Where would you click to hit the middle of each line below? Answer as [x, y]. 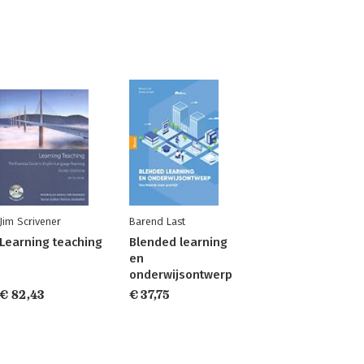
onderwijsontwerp [180, 275]
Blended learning [178, 242]
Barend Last [157, 221]
